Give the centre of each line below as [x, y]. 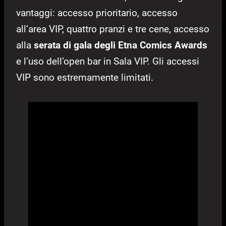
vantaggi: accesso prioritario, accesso [97, 13]
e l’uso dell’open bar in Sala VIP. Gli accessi [108, 61]
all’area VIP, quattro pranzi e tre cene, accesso [113, 29]
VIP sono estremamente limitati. [85, 77]
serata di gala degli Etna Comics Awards [121, 45]
